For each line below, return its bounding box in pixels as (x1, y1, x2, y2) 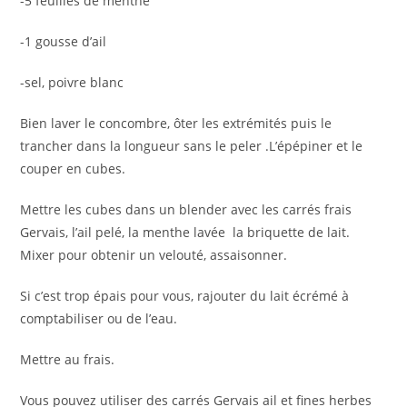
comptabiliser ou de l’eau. (20, 309, 178, 327)
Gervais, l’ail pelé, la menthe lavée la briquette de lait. (20, 223, 351, 241)
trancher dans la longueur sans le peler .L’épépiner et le (20, 136, 363, 154)
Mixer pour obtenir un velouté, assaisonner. (20, 245, 288, 263)
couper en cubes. (20, 159, 126, 177)
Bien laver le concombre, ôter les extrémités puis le (20, 114, 333, 132)
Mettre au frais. (20, 350, 115, 368)
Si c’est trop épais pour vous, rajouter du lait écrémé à (20, 286, 350, 304)
